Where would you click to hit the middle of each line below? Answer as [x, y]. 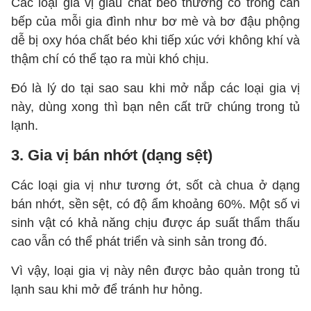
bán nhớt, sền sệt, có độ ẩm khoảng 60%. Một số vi [155, 204]
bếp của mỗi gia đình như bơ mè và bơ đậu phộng [155, 22]
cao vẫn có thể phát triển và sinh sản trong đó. [141, 242]
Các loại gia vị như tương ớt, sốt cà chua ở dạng [155, 185]
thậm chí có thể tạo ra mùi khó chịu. [110, 59]
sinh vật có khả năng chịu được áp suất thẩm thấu [155, 223]
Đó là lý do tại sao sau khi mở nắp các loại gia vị [155, 88]
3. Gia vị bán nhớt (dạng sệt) [112, 155]
